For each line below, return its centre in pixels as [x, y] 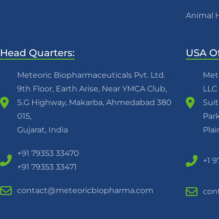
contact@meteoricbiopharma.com [85, 190]
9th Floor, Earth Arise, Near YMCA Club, [92, 89]
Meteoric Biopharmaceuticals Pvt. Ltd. [91, 75]
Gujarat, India [43, 130]
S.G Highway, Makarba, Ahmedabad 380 [94, 102]
